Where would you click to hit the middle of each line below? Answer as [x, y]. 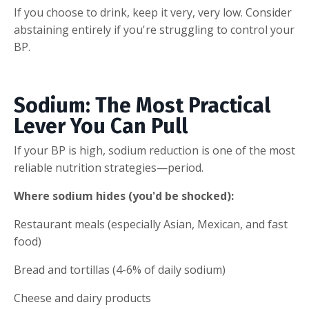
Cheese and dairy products [82, 298]
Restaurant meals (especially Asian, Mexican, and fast [151, 224]
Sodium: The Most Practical [142, 105]
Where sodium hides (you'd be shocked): [124, 196]
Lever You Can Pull [101, 126]
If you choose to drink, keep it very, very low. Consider [153, 12]
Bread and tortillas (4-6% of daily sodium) [120, 269]
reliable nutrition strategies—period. [109, 167]
